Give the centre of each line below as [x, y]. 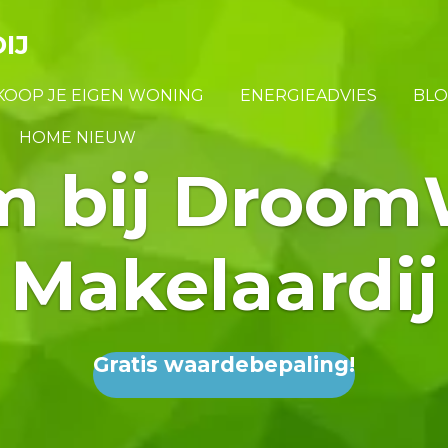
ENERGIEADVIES [308, 95]
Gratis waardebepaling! [224, 364]
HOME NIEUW [77, 137]
